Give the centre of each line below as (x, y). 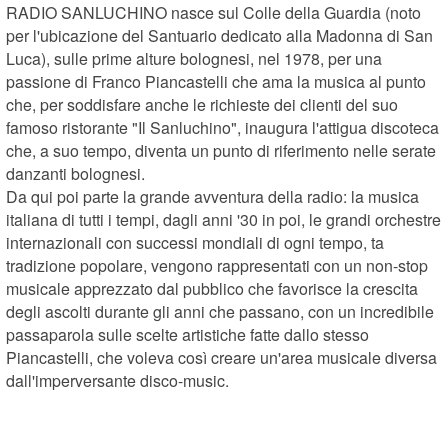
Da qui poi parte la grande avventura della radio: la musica (213, 196)
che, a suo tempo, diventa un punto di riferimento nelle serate (221, 150)
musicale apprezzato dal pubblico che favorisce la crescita (212, 288)
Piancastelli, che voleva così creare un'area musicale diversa (222, 357)
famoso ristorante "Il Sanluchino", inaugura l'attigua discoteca (223, 127)
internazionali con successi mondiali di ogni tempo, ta (195, 242)
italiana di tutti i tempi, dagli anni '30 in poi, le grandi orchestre (224, 219)
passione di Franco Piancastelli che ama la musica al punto (216, 81)
